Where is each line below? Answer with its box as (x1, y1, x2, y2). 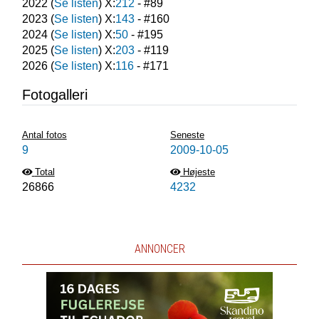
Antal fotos (21, 130, 67, 140)
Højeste (183, 167, 215, 177)
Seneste (170, 130, 204, 140)
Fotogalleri (21, 87, 88, 103)
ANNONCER (134, 242, 185, 256)
